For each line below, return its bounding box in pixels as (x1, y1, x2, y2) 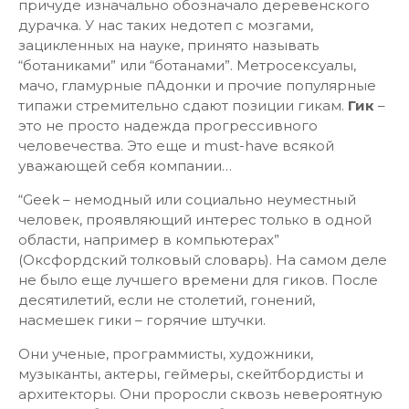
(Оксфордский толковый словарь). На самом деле (18, 251, 387, 268)
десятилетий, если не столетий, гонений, (18, 291, 315, 309)
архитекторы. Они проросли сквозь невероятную (18, 385, 383, 403)
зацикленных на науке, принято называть (18, 37, 319, 54)
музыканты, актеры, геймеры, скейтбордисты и (18, 365, 363, 383)
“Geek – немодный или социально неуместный (18, 191, 356, 208)
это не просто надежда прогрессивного (18, 117, 318, 134)
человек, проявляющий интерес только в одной (18, 211, 372, 228)
